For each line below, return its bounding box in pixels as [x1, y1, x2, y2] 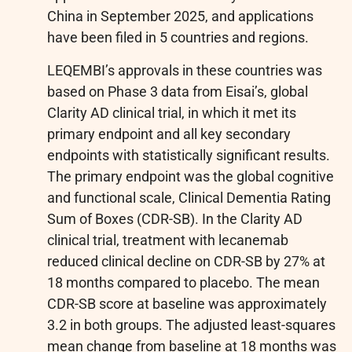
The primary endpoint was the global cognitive [47, 167, 334, 185]
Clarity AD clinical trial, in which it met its [47, 104, 296, 121]
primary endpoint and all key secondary [47, 125, 291, 142]
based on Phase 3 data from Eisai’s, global [47, 82, 308, 100]
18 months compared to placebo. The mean [47, 273, 320, 291]
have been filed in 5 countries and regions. [47, 29, 309, 46]
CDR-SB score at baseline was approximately [47, 295, 327, 312]
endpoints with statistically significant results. [47, 146, 330, 163]
